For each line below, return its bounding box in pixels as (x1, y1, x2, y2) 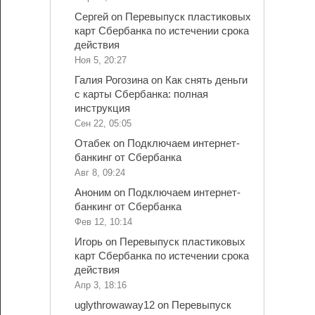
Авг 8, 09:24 (74, 167, 125, 179)
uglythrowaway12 (74, 299, 155, 311)
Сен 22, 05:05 (74, 118, 131, 129)
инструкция (74, 102, 130, 115)
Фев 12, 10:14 (74, 217, 132, 228)
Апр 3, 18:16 (74, 280, 127, 291)
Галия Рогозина (74, 74, 148, 86)
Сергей (74, 11, 108, 23)
